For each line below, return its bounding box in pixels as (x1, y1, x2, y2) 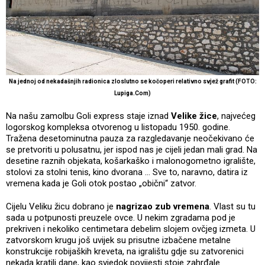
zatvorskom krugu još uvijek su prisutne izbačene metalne (6, 234, 231, 245)
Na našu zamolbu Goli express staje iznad (6, 110, 171, 121)
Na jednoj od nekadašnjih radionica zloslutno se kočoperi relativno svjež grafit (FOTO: (8, 77, 257, 85)
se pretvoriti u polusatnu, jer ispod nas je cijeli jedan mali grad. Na (6, 144, 257, 155)
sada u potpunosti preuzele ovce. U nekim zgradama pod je (6, 212, 235, 223)
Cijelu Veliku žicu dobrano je (6, 201, 116, 212)
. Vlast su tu (209, 201, 256, 212)
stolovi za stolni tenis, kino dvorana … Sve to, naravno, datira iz (6, 166, 248, 177)
